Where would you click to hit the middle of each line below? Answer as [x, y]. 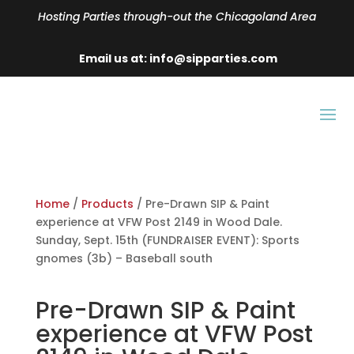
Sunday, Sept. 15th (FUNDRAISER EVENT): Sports [167, 240]
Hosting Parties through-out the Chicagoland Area [177, 17]
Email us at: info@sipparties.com [177, 58]
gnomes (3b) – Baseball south [124, 258]
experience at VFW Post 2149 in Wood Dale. [158, 222]
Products [107, 204]
